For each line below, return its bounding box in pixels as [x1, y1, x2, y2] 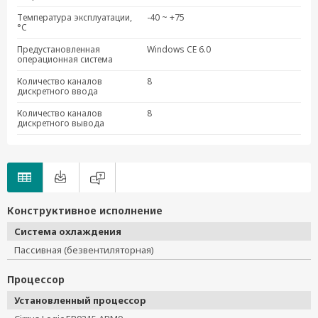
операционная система [17, 53, 113, 65]
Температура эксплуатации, [17, 11, 132, 23]
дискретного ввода [17, 85, 98, 97]
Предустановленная [17, 43, 100, 55]
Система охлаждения [14, 225, 121, 238]
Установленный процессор [14, 294, 146, 307]
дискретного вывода [17, 117, 104, 129]
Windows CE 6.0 [147, 43, 219, 55]
